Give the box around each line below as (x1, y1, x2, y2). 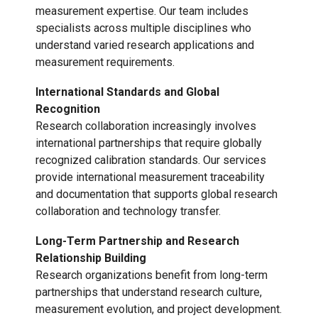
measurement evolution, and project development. (35, 302, 282, 317)
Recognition (35, 102, 100, 116)
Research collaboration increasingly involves (35, 119, 256, 133)
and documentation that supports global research (35, 187, 278, 202)
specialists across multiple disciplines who (35, 21, 251, 35)
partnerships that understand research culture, (35, 285, 262, 300)
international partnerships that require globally (35, 136, 262, 150)
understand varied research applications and (35, 38, 254, 53)
